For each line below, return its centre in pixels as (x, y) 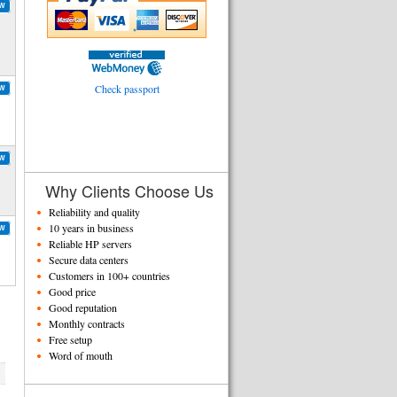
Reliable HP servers (90, 244)
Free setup (70, 339)
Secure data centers (89, 260)
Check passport (127, 89)
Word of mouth (81, 355)
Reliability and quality (94, 212)
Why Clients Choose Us (129, 191)
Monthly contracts (87, 323)
